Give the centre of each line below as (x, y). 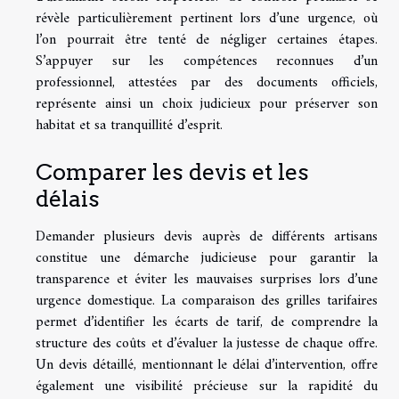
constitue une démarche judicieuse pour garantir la (207, 259)
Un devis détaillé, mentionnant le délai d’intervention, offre (207, 366)
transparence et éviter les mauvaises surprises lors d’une (207, 280)
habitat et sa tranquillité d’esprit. (129, 126)
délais (68, 199)
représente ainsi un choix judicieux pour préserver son (207, 104)
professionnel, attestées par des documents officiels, (207, 83)
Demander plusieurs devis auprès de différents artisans (207, 237)
